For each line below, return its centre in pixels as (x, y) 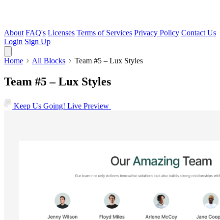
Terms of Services (104, 33)
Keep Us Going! (40, 106)
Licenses (61, 33)
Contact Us (199, 33)
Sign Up (38, 41)
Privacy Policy (157, 33)
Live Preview (89, 106)
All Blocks (49, 61)
